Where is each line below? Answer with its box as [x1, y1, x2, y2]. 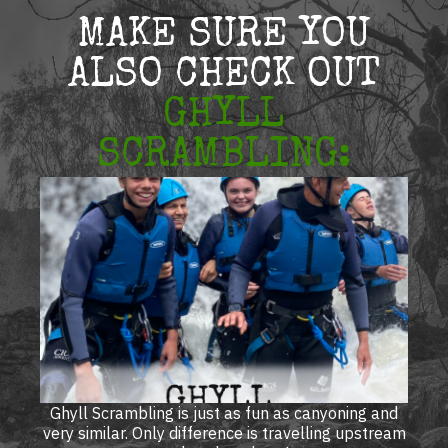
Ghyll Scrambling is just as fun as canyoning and [50, 403, 398, 423]
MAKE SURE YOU [77, 17, 370, 57]
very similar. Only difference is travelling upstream [42, 423, 406, 443]
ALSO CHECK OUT [67, 57, 380, 97]
